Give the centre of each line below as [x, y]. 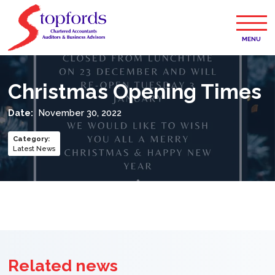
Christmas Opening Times [135, 92]
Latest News [34, 149]
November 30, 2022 [80, 113]
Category [31, 139]
